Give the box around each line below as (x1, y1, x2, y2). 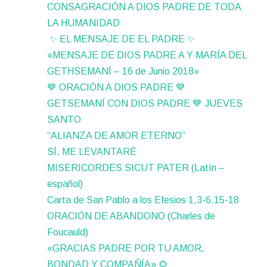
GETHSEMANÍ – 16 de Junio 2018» (47, 66, 200, 77)
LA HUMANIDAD (47, 18, 120, 29)
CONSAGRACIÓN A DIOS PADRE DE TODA (47, 2, 241, 13)
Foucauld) (47, 227, 89, 238)
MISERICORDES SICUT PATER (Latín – (47, 163, 225, 173)
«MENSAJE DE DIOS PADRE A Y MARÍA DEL (47, 50, 247, 61)
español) (47, 179, 83, 190)
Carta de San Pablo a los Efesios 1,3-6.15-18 (47, 195, 240, 206)
